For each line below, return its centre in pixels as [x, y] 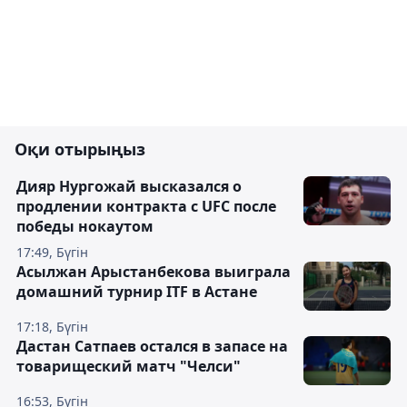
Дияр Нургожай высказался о [129, 186]
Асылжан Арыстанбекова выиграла [154, 272]
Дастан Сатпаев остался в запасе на [152, 346]
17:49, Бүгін [52, 252]
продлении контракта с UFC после [146, 206]
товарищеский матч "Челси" [129, 366]
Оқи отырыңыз [80, 149]
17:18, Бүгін [52, 327]
